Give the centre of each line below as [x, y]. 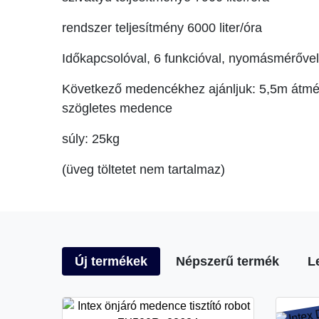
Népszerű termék [228, 261]
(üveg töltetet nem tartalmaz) [143, 169]
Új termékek [111, 261]
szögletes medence [117, 108]
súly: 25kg [91, 138]
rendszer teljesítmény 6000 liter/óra [162, 27]
